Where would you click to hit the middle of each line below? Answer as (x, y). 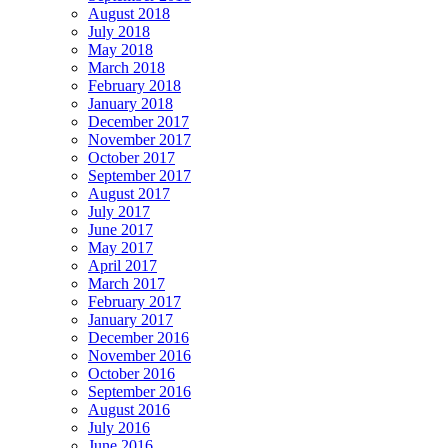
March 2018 (126, 68)
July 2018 (119, 32)
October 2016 (131, 374)
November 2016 (139, 356)
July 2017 (119, 212)
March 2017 (126, 284)
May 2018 (120, 50)
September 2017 (139, 176)
